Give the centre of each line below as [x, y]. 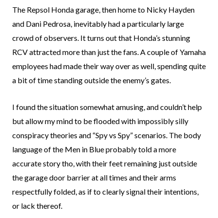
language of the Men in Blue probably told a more [94, 149]
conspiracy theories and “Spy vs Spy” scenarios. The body [107, 135]
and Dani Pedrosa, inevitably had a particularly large [98, 24]
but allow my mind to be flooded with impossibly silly [100, 121]
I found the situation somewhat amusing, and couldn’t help [107, 107]
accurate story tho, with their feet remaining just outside [105, 163]
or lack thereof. [37, 206]
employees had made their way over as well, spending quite [109, 66]
